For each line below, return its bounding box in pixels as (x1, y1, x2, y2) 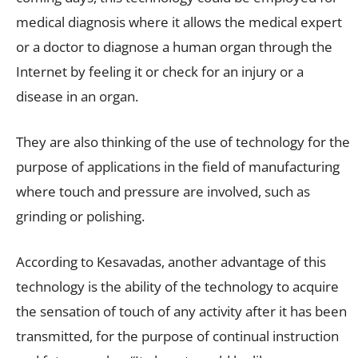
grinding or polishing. (16, 206, 145, 225)
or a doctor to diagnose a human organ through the (16, 37, 332, 56)
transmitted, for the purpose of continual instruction (16, 326, 339, 345)
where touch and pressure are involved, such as (16, 181, 310, 201)
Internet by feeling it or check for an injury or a (16, 62, 304, 81)
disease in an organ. (16, 86, 138, 105)
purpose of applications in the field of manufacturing (16, 157, 340, 176)
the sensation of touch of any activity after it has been (16, 301, 347, 320)
